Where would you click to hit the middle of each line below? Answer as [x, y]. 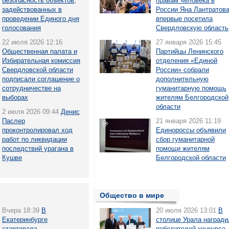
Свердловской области [38, 70]
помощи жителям [183, 148]
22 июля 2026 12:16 [32, 42]
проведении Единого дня [41, 19]
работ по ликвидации [35, 139]
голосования [21, 28]
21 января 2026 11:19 [188, 121]
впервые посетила [184, 19]
